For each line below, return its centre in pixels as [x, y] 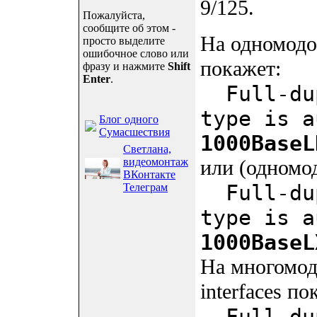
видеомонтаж [156, 161]
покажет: [241, 69]
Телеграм [145, 187]
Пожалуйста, [114, 15]
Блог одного [129, 119]
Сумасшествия [134, 132]
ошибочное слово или [136, 53]
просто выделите [124, 40]
